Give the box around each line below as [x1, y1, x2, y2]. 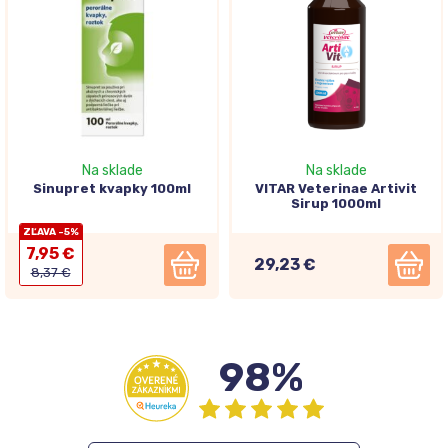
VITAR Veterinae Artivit [255, 180, 417, 196]
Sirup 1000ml [291, 195, 381, 211]
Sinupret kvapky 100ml [33, 180, 191, 196]
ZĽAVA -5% [22, 225, 79, 238]
